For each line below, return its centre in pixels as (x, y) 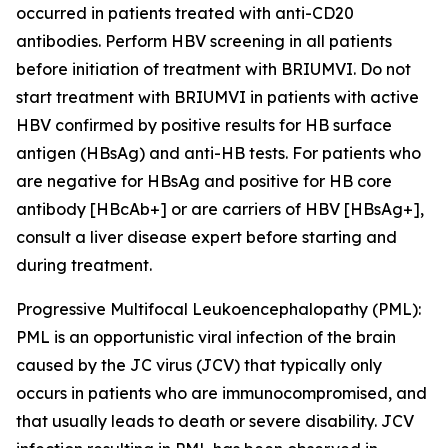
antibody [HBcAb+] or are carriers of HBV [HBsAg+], (220, 209)
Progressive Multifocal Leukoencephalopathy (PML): (218, 309)
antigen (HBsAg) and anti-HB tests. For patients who (218, 153)
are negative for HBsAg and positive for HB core (204, 181)
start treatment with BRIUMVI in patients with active (217, 97)
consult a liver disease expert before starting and (206, 237)
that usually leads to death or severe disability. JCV (215, 421)
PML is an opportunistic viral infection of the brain (206, 337)
